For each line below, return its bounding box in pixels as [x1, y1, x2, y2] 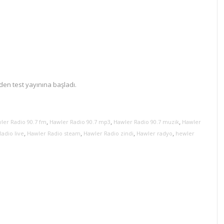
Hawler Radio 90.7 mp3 [49, 118, 110, 125]
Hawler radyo [136, 129, 172, 137]
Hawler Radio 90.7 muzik [113, 118, 179, 125]
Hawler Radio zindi [83, 129, 133, 137]
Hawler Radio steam [27, 129, 80, 137]
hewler [175, 129, 194, 137]
